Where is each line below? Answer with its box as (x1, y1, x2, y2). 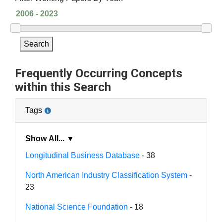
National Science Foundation (25, 202, 128, 211)
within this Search (15, 80, 111, 94)
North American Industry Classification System (25, 170, 187, 179)
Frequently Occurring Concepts (15, 66, 182, 80)
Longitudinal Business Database (25, 151, 140, 160)
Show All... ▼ (66, 134, 74, 143)
